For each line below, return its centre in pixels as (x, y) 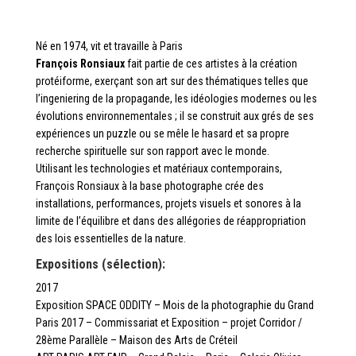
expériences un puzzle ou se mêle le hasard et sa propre (162, 133)
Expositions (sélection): (100, 264)
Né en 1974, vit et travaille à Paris (109, 46)
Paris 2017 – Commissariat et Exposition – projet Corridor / (168, 322)
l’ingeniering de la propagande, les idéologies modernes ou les (176, 98)
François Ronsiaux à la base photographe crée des (149, 186)
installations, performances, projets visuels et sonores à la (168, 203)
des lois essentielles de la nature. (110, 238)
